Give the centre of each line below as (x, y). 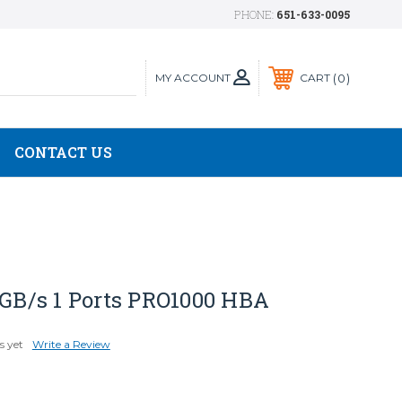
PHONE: (255, 14)
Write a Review (71, 344)
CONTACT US (63, 152)
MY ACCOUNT (193, 77)
